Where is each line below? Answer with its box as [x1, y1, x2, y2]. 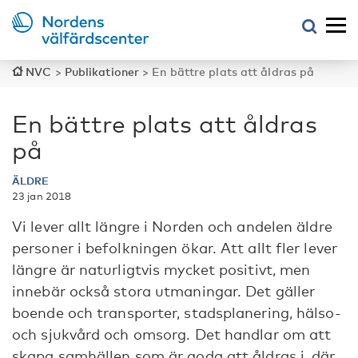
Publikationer [64, 65, 140, 78]
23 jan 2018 [12, 189, 72, 202]
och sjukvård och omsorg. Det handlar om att [12, 325, 332, 343]
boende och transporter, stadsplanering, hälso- [12, 304, 341, 321]
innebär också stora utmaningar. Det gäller [12, 282, 316, 300]
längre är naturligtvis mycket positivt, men [12, 261, 311, 278]
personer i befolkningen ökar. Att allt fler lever [12, 239, 337, 257]
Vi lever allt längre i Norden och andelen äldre [12, 217, 332, 235]
